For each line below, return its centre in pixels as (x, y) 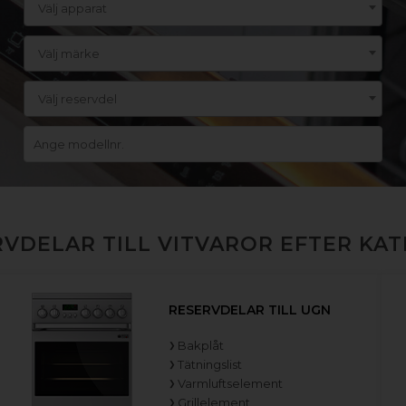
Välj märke (69, 54)
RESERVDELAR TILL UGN (250, 309)
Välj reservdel (78, 99)
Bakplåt (201, 345)
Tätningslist (210, 364)
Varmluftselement (231, 383)
